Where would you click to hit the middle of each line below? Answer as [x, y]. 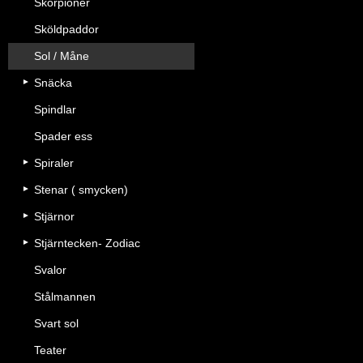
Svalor [50, 270]
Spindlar [55, 109]
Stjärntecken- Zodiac [87, 243]
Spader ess [63, 136]
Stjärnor [54, 216]
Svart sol [56, 323]
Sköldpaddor [66, 29]
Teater [50, 350]
